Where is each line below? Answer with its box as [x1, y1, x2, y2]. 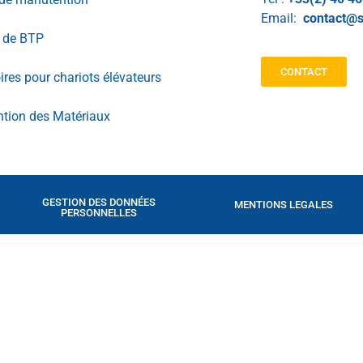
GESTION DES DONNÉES [42, 195, 156, 208]
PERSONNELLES [61, 206, 137, 219]
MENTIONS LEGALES [234, 198, 333, 211]
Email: [260, 11, 303, 27]
